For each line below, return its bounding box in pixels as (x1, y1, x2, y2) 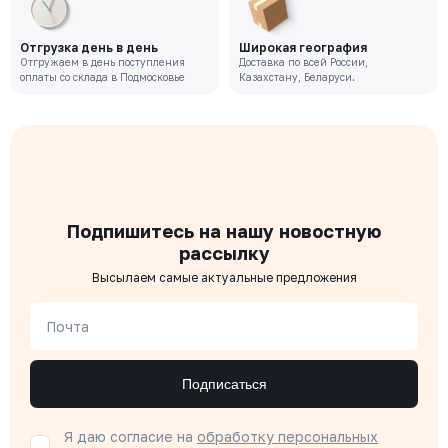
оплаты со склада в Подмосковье (20, 71, 185, 83)
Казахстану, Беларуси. (239, 71, 355, 83)
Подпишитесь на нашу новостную (67, 220, 381, 242)
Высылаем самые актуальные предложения (91, 270, 357, 285)
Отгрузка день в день (20, 40, 158, 55)
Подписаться (181, 376, 267, 392)
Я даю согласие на (64, 428, 197, 445)
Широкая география (239, 40, 367, 55)
